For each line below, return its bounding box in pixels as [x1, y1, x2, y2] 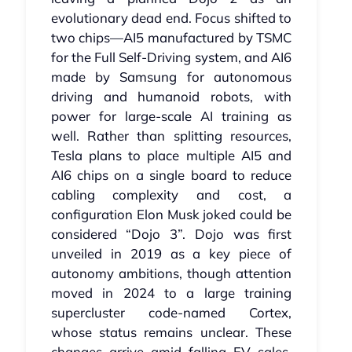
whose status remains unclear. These [50, 324, 292, 341]
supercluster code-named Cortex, [50, 304, 292, 321]
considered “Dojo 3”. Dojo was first [50, 225, 292, 243]
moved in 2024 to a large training [50, 284, 292, 302]
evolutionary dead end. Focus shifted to [50, 9, 292, 27]
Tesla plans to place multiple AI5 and [50, 147, 292, 164]
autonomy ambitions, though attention [50, 265, 292, 282]
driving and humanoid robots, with [50, 88, 292, 105]
